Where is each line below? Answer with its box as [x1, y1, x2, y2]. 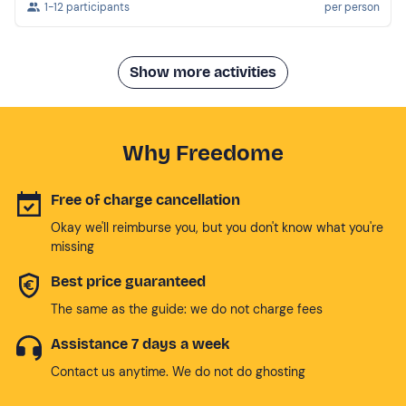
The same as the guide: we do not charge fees [51, 300, 323, 317]
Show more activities [130, 63, 276, 81]
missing [51, 237, 94, 255]
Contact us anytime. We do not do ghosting [51, 362, 305, 380]
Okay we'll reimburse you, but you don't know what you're [51, 218, 383, 236]
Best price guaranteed [51, 272, 206, 290]
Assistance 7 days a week [51, 334, 229, 353]
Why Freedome [122, 140, 284, 166]
